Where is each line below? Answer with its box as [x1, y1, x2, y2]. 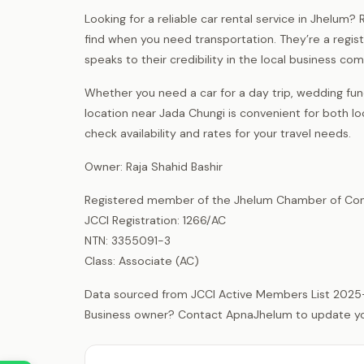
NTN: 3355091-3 [84, 233, 171, 249]
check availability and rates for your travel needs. [84, 126, 351, 141]
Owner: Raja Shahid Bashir [84, 159, 223, 175]
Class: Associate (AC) [84, 253, 199, 269]
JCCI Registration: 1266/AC [84, 213, 226, 228]
